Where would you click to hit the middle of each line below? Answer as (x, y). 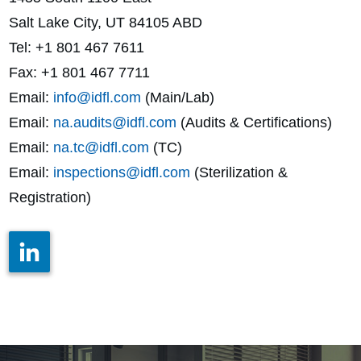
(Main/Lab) (178, 97)
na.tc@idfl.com (101, 147)
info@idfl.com (97, 97)
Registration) (50, 197)
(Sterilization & (239, 172)
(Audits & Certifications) (254, 122)
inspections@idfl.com (122, 172)
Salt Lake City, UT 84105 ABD (106, 22)
